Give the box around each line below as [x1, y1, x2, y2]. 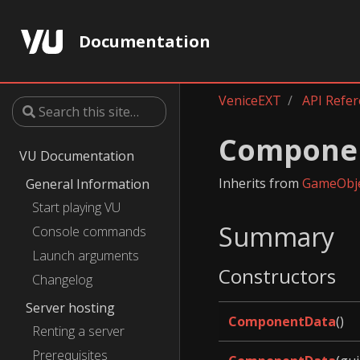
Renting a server [32, 322, 125, 340]
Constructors [219, 263, 336, 289]
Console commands [32, 223, 146, 240]
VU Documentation [19, 147, 134, 165]
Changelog [32, 271, 92, 288]
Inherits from [219, 174, 302, 192]
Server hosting [26, 299, 115, 317]
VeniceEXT [219, 92, 281, 109]
